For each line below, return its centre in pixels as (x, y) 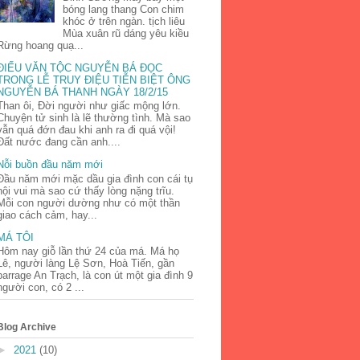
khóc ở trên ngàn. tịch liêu (124, 21)
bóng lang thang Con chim (124, 9)
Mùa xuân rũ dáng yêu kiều (126, 33)
